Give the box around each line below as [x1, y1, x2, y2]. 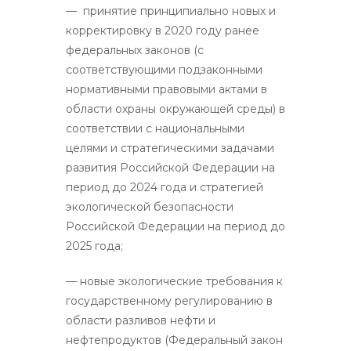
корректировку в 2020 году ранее [66, 23, 259, 38]
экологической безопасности [66, 199, 233, 214]
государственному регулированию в [66, 293, 273, 308]
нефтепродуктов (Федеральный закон [66, 332, 283, 347]
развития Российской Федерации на [66, 160, 275, 175]
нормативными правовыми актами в [66, 81, 267, 96]
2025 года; [66, 238, 123, 253]
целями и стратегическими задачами [66, 140, 274, 155]
